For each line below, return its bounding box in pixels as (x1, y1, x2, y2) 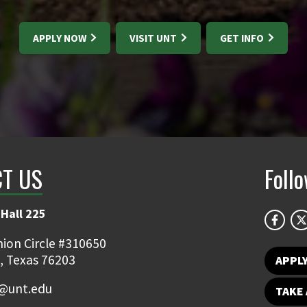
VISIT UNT (130, 32, 179, 45)
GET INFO (220, 32, 266, 45)
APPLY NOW (33, 32, 88, 45)
